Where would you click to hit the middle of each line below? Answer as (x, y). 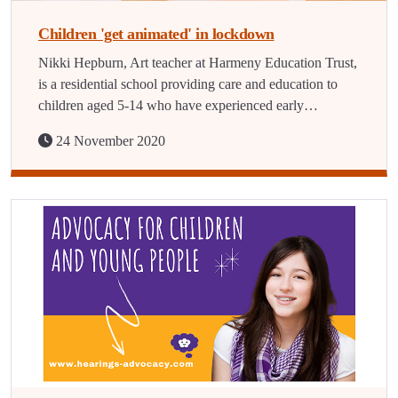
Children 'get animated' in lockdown (156, 34)
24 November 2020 (109, 141)
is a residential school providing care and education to (188, 84)
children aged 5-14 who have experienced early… (178, 105)
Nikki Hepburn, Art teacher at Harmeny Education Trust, (198, 63)
